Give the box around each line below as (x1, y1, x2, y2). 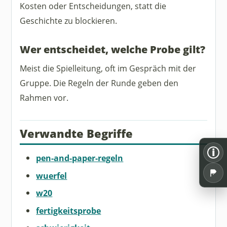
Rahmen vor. (20, 92, 69, 104)
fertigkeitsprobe (36, 204, 101, 216)
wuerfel (36, 169, 67, 181)
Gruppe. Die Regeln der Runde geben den (20, 77, 179, 89)
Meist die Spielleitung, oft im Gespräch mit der (20, 62, 197, 74)
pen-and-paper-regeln (36, 152, 124, 164)
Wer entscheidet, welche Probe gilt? (20, 42, 206, 56)
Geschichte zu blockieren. (20, 15, 118, 27)
